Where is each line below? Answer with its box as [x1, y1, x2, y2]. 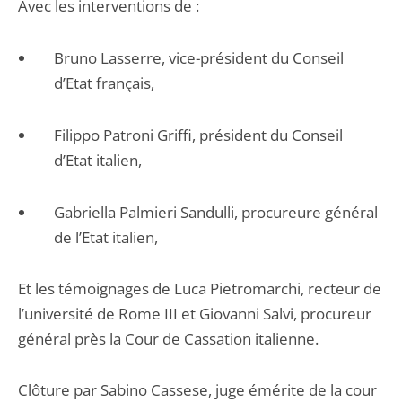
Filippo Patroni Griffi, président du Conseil [54, 125, 343, 145]
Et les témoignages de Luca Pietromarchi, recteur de [18, 278, 381, 299]
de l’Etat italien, [54, 227, 158, 248]
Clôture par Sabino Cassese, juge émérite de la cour [18, 380, 377, 400]
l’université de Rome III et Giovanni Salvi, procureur [18, 303, 371, 324]
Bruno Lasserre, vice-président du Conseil [54, 48, 344, 68]
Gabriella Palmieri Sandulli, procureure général [54, 202, 378, 223]
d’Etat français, [54, 73, 154, 93]
